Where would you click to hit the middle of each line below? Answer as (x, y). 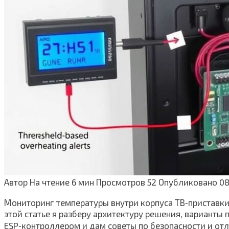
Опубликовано (188, 182)
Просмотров (121, 182)
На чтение (50, 182)
